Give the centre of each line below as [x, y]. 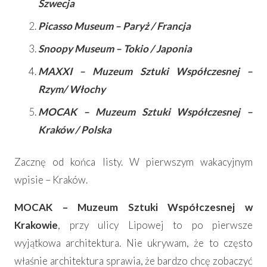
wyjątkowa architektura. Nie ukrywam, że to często [133, 243]
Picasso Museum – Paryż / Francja [114, 26]
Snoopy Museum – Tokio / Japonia [115, 49]
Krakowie [36, 225]
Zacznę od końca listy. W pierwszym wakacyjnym [133, 162]
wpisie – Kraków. [51, 180]
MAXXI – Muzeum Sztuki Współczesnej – [145, 72]
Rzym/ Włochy [72, 89]
